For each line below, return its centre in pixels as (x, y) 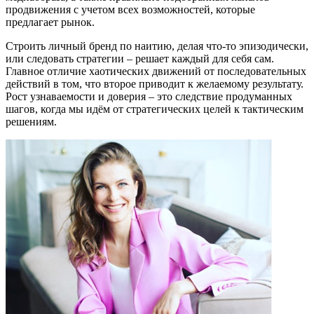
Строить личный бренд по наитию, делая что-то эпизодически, (157, 46)
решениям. (31, 122)
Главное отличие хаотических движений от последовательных (156, 71)
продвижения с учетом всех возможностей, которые (130, 9)
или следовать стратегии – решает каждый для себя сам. (140, 59)
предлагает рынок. (50, 22)
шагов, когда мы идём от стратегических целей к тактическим (155, 109)
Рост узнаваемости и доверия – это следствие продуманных (149, 96)
